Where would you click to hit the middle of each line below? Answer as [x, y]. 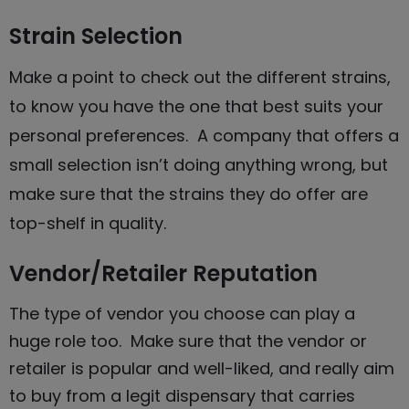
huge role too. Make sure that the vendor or [188, 341]
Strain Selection [96, 36]
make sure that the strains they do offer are [189, 194]
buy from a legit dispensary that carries [193, 395]
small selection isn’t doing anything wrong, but [199, 164]
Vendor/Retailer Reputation [163, 273]
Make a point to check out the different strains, [200, 77]
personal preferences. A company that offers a [204, 135]
